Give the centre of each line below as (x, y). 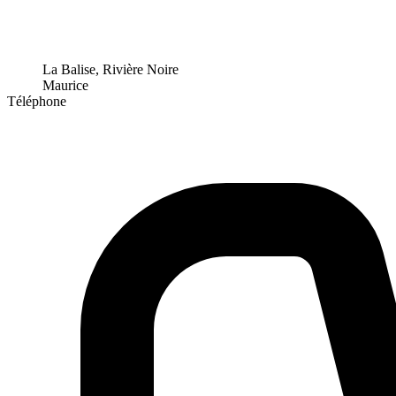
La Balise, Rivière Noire (110, 70)
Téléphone (37, 102)
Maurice (65, 86)
